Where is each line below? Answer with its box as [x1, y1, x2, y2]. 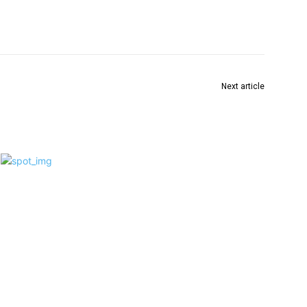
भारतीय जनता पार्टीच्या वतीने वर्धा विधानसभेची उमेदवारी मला [51, 96, 265, 109]
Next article [221, 82, 265, 92]
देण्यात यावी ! [219, 110, 265, 123]
